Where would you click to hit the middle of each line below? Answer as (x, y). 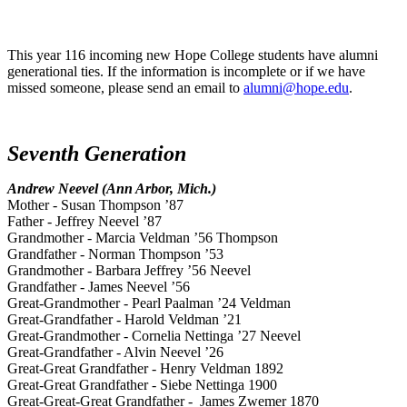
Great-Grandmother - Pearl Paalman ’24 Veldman (149, 303)
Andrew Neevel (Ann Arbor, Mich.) (112, 189)
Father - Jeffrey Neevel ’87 (84, 222)
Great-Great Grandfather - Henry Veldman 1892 (145, 369)
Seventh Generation (97, 154)
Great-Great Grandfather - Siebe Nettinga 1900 (142, 385)
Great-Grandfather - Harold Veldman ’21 (124, 320)
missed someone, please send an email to (125, 88)
